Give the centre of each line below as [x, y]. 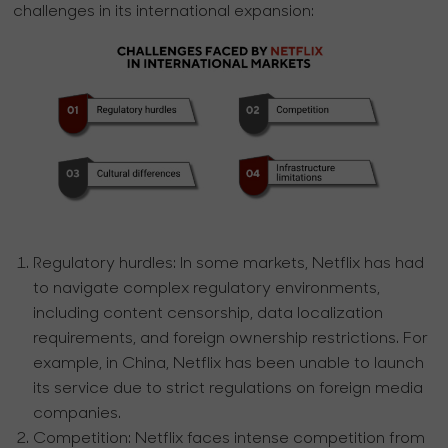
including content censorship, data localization [208, 313]
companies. [77, 413]
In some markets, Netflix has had [300, 263]
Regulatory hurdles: [105, 263]
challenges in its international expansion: [164, 12]
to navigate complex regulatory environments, [207, 288]
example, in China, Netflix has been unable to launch [229, 363]
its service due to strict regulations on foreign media [228, 388]
